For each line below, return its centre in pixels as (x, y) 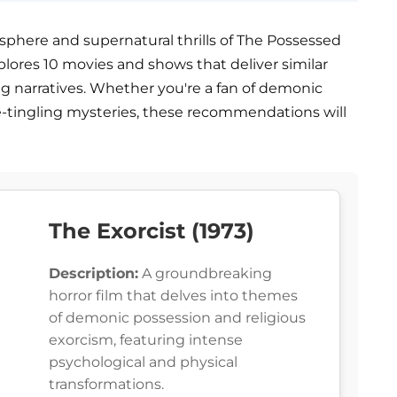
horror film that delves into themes (173, 296)
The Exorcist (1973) (152, 231)
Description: (93, 274)
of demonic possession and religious (177, 318)
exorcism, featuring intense (146, 340)
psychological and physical (143, 362)
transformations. (106, 385)
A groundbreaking (205, 274)
